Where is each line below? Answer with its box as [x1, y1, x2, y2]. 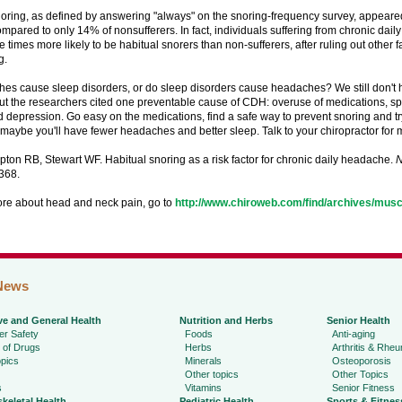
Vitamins [184, 382, 222, 394]
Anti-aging [331, 328, 375, 340]
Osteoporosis [331, 355, 391, 367]
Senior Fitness [331, 382, 395, 394]
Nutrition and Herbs [179, 315, 273, 327]
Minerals [184, 355, 222, 367]
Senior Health [326, 315, 390, 327]
